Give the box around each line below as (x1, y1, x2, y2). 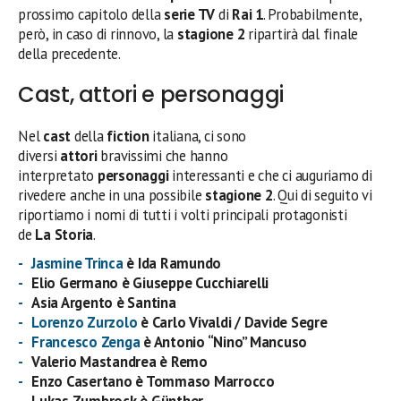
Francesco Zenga (31, 331, 141, 352)
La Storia (35, 224, 94, 244)
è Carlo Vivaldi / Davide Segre (137, 311, 328, 332)
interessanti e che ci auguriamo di (168, 165, 372, 185)
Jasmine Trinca (31, 252, 124, 273)
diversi (18, 145, 61, 166)
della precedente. (18, 43, 121, 64)
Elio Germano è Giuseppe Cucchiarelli (31, 272, 269, 293)
